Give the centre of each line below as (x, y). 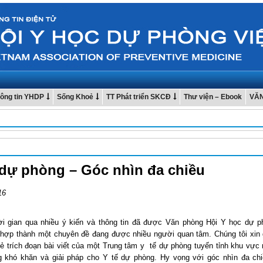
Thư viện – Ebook (213, 97)
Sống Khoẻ (75, 97)
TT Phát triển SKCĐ (139, 97)
